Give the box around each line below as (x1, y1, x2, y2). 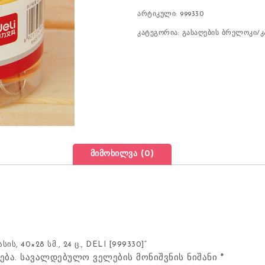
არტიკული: (137, 11, 180, 18)
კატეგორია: (137, 30, 182, 37)
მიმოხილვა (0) (90, 150, 154, 159)
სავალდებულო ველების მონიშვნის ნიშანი (20, 254, 221, 263)
